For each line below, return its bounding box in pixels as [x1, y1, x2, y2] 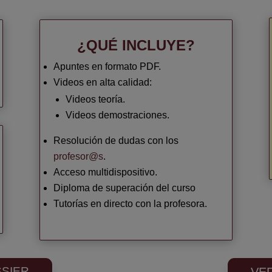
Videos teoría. [65, 93, 125, 104]
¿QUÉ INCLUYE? [76, 36, 195, 53]
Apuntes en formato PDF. [53, 61, 161, 72]
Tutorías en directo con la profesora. [53, 198, 207, 209]
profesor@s [53, 151, 103, 161]
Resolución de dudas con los [53, 135, 178, 146]
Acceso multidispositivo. [53, 166, 157, 177]
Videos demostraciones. [65, 109, 169, 120]
